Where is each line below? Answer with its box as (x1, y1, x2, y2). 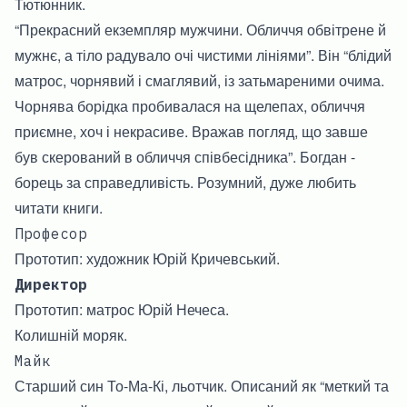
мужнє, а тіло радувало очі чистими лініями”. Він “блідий (15, 44, 392, 65)
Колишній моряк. (15, 323, 127, 345)
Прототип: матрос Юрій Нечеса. (15, 298, 229, 320)
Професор (15, 223, 87, 243)
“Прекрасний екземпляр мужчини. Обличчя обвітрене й (15, 18, 386, 40)
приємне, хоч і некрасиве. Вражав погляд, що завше (15, 120, 368, 142)
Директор (15, 274, 87, 293)
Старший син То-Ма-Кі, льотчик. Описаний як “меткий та (15, 374, 389, 396)
